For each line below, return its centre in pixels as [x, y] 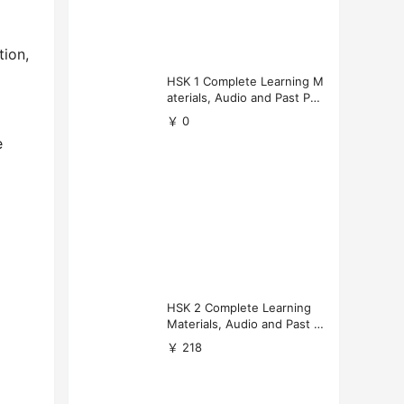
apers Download [212, 340]
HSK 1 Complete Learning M [245, 81]
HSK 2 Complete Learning [239, 308]
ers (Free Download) [225, 113]
